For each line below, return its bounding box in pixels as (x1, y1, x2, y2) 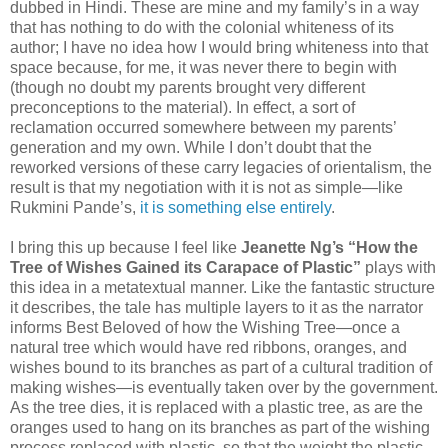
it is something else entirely (140, 199, 331, 217)
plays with (361, 259, 436, 277)
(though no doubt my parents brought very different (10, 79, 365, 97)
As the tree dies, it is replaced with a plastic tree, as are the (10, 399, 423, 417)
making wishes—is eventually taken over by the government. (10, 379, 438, 397)
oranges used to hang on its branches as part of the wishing (10, 419, 430, 437)
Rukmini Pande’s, (10, 199, 140, 217)
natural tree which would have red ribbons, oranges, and (10, 339, 407, 357)
